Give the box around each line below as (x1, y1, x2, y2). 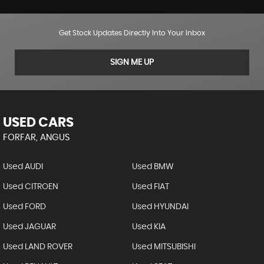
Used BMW (131, 162, 174, 171)
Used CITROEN (3, 182, 58, 191)
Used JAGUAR (3, 222, 56, 231)
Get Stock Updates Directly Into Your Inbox (59, 29, 205, 37)
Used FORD (3, 202, 46, 211)
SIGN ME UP (110, 58, 154, 67)
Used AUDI (3, 162, 43, 171)
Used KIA (131, 222, 166, 231)
